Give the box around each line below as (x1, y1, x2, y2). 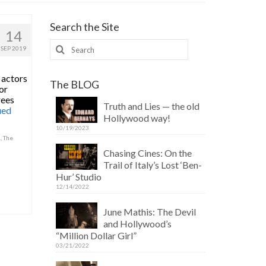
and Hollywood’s (103, 218, 172, 229)
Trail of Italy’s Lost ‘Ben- (103, 159, 202, 170)
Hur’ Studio (55, 171, 102, 182)
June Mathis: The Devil (103, 206, 196, 217)
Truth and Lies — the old (103, 100, 199, 112)
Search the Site (49, 20, 119, 33)
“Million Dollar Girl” (55, 230, 137, 241)
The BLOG (49, 78, 99, 91)
